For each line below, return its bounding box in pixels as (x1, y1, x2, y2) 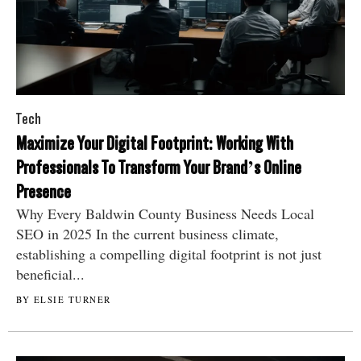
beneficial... (16, 264, 85, 284)
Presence (16, 180, 71, 204)
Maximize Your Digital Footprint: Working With (16, 132, 293, 156)
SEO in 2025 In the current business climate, (16, 224, 279, 244)
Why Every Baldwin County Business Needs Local (16, 204, 314, 224)
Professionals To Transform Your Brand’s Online (16, 156, 301, 180)
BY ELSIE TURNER (16, 293, 111, 306)
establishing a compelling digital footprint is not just (16, 244, 322, 264)
